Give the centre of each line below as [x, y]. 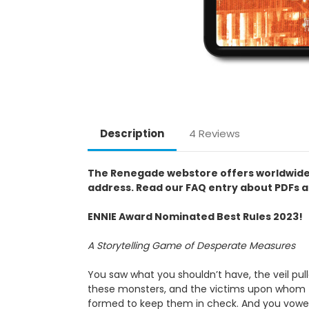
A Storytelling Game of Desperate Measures [191, 245]
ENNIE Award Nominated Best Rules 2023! [195, 216]
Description [132, 133]
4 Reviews [214, 133]
